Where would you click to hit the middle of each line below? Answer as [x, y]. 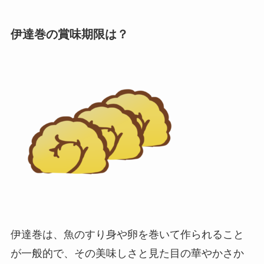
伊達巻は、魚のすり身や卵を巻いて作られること [127, 235]
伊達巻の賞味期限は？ [69, 34]
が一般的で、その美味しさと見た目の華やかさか [127, 254]
